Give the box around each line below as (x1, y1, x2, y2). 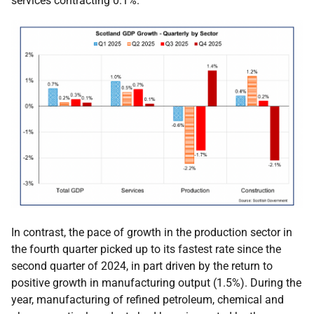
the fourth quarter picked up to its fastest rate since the (11, 242, 281, 256)
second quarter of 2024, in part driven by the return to (11, 259, 273, 273)
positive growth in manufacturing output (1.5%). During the (11, 275, 301, 289)
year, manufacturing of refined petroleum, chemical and (11, 292, 284, 306)
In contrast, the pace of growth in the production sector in (11, 225, 292, 239)
